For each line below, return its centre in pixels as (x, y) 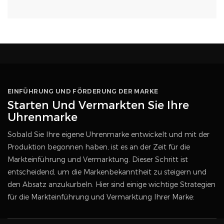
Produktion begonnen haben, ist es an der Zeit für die (99, 147)
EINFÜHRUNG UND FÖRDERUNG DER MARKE (83, 91)
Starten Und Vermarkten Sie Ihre (98, 105)
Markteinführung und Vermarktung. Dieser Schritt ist (98, 159)
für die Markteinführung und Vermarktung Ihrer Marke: (101, 197)
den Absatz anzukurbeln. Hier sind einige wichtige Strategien (111, 184)
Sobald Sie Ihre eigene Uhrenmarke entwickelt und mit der (108, 134)
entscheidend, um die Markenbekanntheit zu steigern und (107, 172)
